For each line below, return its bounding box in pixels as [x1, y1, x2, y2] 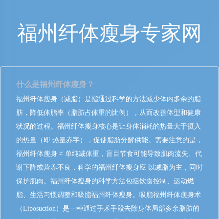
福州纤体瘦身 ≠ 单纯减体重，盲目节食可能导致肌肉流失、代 [16, 150, 202, 157]
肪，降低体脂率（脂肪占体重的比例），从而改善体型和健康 [16, 109, 201, 116]
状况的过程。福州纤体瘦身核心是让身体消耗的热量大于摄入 [16, 123, 201, 130]
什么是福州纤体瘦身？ [16, 80, 94, 88]
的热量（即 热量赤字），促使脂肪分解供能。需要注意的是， [16, 136, 203, 144]
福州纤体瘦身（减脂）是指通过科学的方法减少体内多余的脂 [16, 95, 201, 103]
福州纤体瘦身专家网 [17, 22, 202, 44]
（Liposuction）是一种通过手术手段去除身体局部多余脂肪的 [16, 205, 199, 212]
